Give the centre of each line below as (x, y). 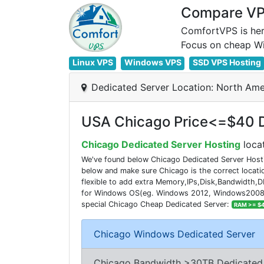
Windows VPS (153, 62)
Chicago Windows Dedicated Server (174, 234)
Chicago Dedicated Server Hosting (161, 144)
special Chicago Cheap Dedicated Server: (156, 204)
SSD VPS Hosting (227, 62)
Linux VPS (93, 62)
